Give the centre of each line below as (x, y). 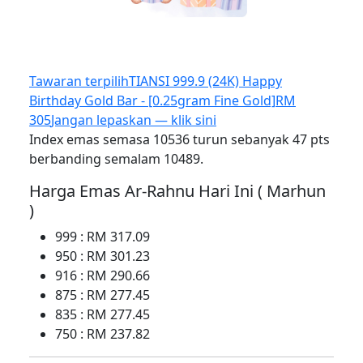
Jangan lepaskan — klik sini (134, 120)
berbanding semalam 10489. (116, 159)
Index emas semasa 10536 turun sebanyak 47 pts (179, 140)
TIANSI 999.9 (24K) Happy (205, 81)
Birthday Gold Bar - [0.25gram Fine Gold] (152, 101)
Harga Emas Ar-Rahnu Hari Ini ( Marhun (177, 191)
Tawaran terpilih (79, 81)
